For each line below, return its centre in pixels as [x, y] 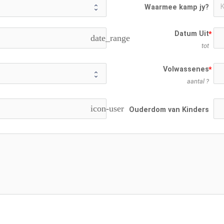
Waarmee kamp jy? [176, 7]
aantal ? [198, 81]
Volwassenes [186, 69]
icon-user [107, 108]
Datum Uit [191, 34]
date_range [110, 38]
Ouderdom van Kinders [169, 109]
